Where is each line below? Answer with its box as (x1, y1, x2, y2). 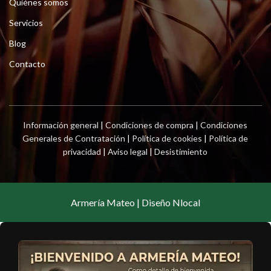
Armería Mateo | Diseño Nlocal (70, 197, 200, 209)
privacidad (63, 146, 102, 157)
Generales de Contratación (22, 133, 126, 144)
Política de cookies (132, 133, 203, 144)
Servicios (9, 18, 43, 28)
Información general (23, 120, 99, 131)
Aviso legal (108, 146, 148, 157)
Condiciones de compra (105, 120, 194, 131)
